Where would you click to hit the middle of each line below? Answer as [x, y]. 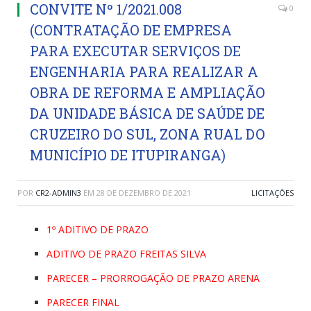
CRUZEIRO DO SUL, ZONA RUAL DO [148, 134]
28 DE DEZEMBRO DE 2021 [144, 192]
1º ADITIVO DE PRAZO [98, 229]
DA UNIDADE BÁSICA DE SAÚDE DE [147, 113]
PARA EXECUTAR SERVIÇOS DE [135, 50]
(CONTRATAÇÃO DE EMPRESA [131, 30]
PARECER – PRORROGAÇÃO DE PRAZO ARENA [153, 278]
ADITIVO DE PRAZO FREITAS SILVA [126, 253]
